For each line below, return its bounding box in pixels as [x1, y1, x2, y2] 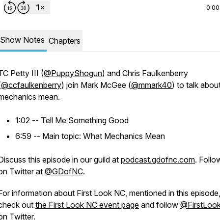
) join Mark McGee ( [61, 80, 131, 90]
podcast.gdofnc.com [121, 155, 195, 165]
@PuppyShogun [44, 68, 102, 78]
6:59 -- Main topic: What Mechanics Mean [15, 131, 165, 141]
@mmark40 [131, 80, 172, 90]
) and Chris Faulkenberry [102, 68, 188, 78]
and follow [139, 200, 180, 210]
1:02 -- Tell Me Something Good [15, 115, 129, 125]
